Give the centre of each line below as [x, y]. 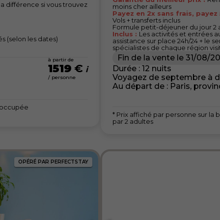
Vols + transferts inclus [146, 20]
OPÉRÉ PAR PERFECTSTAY [53, 162]
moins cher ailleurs [142, 6]
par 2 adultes [133, 121]
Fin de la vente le [151, 57]
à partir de [61, 59]
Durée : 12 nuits [142, 68]
